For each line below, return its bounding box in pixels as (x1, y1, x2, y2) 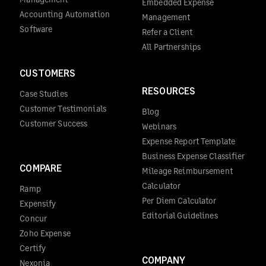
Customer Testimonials (20, 103, 106, 114)
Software (20, 23, 53, 34)
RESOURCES (142, 85, 196, 97)
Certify (20, 242, 46, 253)
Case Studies (20, 88, 68, 99)
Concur (20, 213, 47, 223)
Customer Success (20, 118, 88, 129)
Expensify (20, 198, 56, 208)
